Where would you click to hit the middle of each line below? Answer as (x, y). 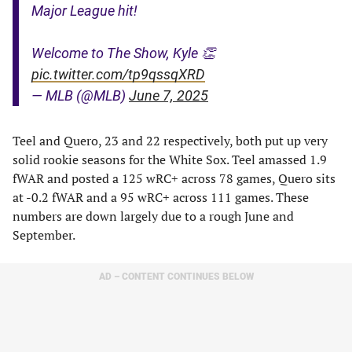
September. (44, 235)
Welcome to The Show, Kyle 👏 (123, 53)
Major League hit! (84, 11)
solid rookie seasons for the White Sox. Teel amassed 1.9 (170, 159)
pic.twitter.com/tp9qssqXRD (118, 74)
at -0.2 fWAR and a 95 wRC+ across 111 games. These (161, 197)
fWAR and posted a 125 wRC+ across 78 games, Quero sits (174, 178)
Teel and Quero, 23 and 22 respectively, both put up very (170, 141)
